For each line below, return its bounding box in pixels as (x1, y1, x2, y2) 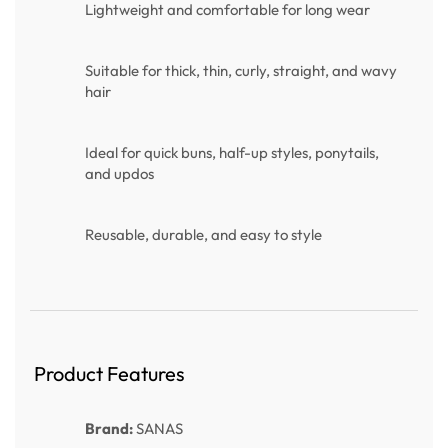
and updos (85, 163, 154, 183)
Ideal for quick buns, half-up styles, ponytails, (85, 142, 379, 162)
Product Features (30, 360, 185, 386)
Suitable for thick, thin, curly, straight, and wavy (85, 60, 397, 80)
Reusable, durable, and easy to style (85, 224, 322, 244)
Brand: (85, 419, 133, 439)
